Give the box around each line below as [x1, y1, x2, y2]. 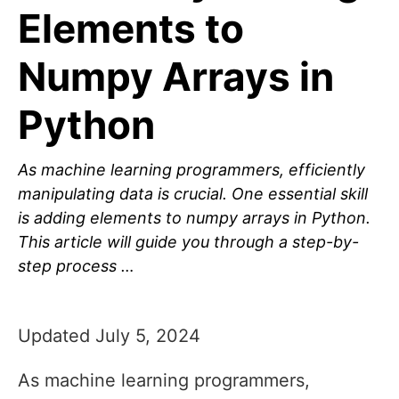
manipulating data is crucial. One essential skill [18, 184, 368, 204]
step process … [18, 256, 134, 276]
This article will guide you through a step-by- [18, 232, 359, 252]
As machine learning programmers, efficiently [18, 160, 365, 180]
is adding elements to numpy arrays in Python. [18, 208, 370, 228]
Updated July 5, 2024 [18, 325, 200, 347]
